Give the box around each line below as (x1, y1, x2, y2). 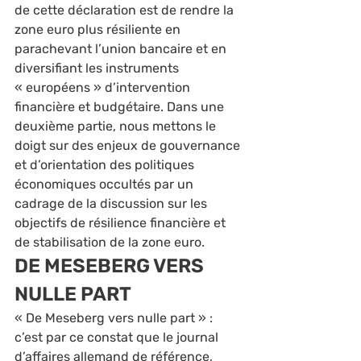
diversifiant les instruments (15, 60, 182, 76)
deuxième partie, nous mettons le (15, 118, 219, 134)
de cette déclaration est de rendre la (15, 2, 237, 18)
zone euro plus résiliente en (15, 22, 184, 37)
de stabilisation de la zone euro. (15, 234, 211, 250)
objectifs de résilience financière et (15, 215, 229, 230)
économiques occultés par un (15, 176, 197, 192)
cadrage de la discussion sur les (15, 196, 210, 211)
